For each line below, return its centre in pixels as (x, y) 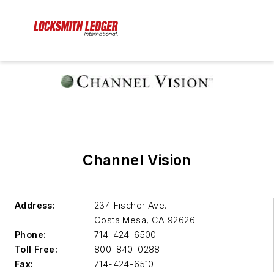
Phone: (31, 235)
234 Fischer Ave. (131, 206)
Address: (35, 206)
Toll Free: (36, 250)
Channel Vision (137, 160)
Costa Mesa (120, 220)
